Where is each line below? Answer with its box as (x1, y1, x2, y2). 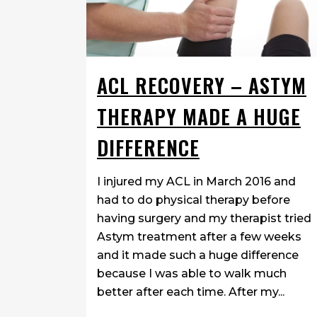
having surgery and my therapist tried (97, 212, 311, 226)
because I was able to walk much (97, 267, 287, 281)
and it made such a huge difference (97, 248, 299, 263)
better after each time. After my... (97, 285, 284, 299)
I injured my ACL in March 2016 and (97, 175, 296, 189)
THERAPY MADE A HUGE (97, 102, 301, 132)
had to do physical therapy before (97, 193, 290, 207)
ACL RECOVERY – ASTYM (97, 71, 306, 100)
